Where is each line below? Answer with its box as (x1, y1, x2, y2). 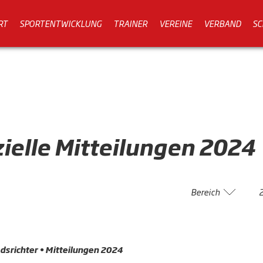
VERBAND (204, 16, 241, 29)
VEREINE (159, 16, 192, 29)
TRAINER (113, 16, 147, 29)
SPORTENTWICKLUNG (19, 16, 102, 29)
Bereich (190, 186, 220, 198)
